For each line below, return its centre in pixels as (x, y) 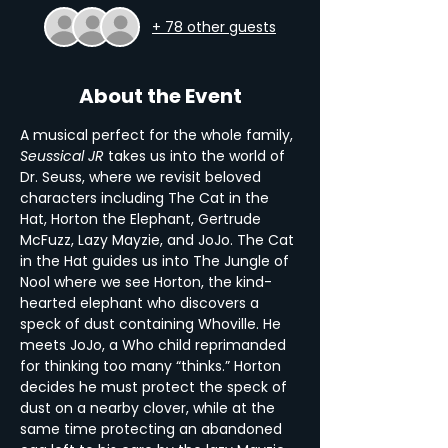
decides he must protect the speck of (155, 387)
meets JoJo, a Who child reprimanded (155, 345)
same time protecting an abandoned (153, 429)
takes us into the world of (196, 156)
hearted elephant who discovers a (141, 303)
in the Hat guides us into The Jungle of (156, 261)
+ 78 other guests (214, 26)
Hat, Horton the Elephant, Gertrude (142, 219)
